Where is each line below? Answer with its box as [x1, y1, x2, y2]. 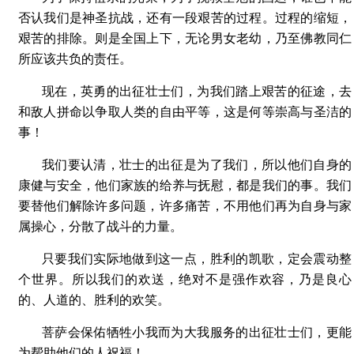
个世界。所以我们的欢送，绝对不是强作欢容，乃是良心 [18, 273, 352, 286]
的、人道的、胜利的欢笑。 [18, 293, 170, 307]
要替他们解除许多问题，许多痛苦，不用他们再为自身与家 [18, 199, 352, 213]
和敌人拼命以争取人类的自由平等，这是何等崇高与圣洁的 [18, 105, 352, 119]
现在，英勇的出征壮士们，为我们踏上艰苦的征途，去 [42, 85, 352, 98]
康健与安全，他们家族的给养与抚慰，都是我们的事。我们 [18, 179, 352, 192]
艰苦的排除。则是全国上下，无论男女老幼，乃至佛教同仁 [18, 32, 352, 45]
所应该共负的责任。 [18, 52, 132, 66]
